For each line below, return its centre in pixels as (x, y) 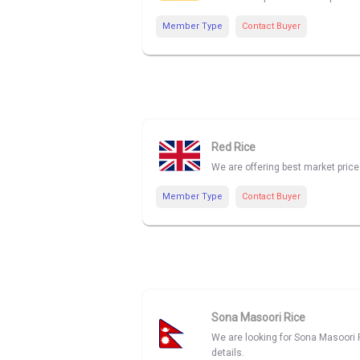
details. (228, 352)
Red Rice (233, 147)
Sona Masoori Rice (258, 317)
